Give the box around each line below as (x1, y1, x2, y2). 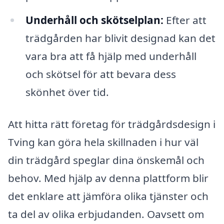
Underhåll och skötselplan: (25, 13, 163, 27)
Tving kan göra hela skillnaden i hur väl (8, 135, 198, 149)
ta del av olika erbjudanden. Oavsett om (8, 207, 204, 221)
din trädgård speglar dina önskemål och (8, 153, 204, 167)
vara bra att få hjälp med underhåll (25, 49, 196, 63)
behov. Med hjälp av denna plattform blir (8, 171, 208, 185)
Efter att (163, 13, 206, 27)
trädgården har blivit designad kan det (25, 31, 215, 45)
